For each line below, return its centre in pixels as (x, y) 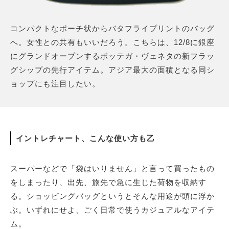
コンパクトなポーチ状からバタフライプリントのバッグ (112, 28)
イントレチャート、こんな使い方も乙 (85, 138)
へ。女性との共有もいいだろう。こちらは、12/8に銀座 (112, 42)
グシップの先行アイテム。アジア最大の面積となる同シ (112, 70)
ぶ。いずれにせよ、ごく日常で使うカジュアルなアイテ (112, 210)
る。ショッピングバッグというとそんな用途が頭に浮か (112, 196)
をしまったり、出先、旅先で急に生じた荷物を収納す (108, 182)
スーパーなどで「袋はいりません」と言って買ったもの (112, 168)
